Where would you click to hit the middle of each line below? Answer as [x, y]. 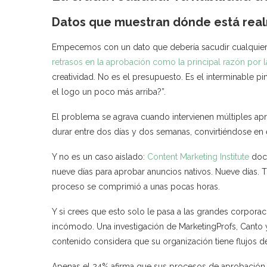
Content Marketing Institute [198, 156]
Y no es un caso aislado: [100, 156]
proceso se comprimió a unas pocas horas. [136, 186]
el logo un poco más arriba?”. [109, 91]
